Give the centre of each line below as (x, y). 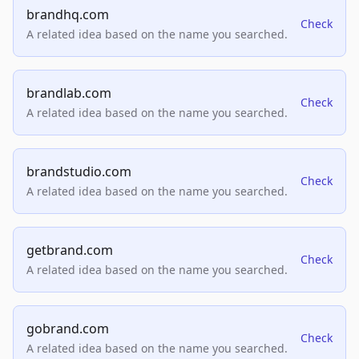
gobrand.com (68, 329)
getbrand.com (70, 250)
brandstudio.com (79, 172)
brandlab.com (69, 93)
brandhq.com (68, 15)
